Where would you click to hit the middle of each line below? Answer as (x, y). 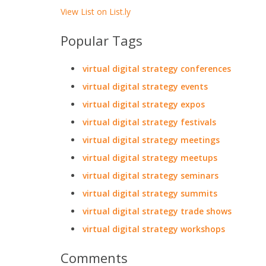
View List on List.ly (96, 12)
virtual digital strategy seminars (151, 175)
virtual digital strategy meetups (150, 158)
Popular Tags (102, 40)
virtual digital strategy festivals (149, 122)
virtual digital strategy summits (150, 193)
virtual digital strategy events (145, 86)
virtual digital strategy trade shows (157, 211)
